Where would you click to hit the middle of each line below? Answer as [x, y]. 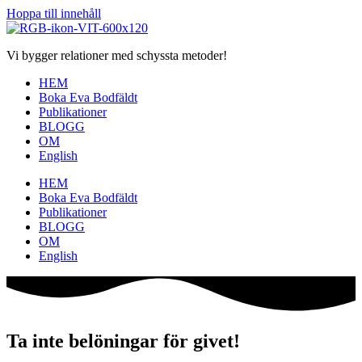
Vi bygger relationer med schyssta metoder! [117, 55]
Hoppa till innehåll [54, 13]
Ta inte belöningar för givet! [123, 341]
